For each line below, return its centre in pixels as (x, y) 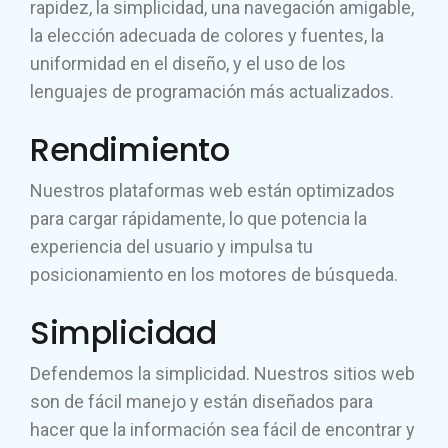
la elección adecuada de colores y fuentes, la (207, 35)
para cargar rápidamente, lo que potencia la (198, 218)
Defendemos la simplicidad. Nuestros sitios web (222, 373)
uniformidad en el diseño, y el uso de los (188, 63)
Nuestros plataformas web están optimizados (212, 190)
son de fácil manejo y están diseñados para (201, 401)
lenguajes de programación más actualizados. (212, 91)
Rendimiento (130, 149)
